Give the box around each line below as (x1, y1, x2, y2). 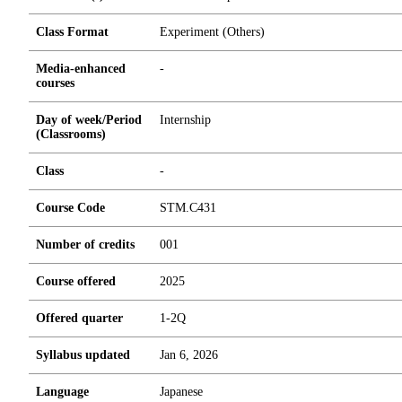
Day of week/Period (36, 113, 142, 127)
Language (36, 385, 89, 398)
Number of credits (36, 238, 135, 251)
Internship (160, 113, 211, 127)
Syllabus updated (36, 348, 130, 362)
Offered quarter (36, 311, 123, 325)
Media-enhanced (36, 62, 126, 75)
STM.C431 (160, 201, 216, 214)
